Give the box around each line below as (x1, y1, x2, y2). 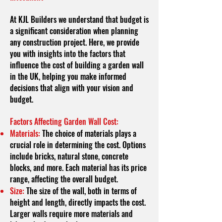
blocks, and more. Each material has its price (10, 162, 147, 173)
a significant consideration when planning (10, 25, 138, 37)
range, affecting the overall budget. (10, 173, 118, 185)
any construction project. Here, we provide (10, 36, 139, 48)
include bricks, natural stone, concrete (10, 150, 128, 162)
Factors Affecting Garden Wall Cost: (10, 115, 118, 127)
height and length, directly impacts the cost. (10, 196, 146, 208)
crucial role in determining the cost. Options (10, 139, 146, 151)
